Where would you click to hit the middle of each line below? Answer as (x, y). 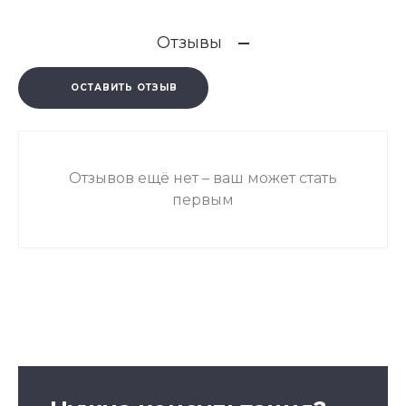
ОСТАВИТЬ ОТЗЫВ (125, 88)
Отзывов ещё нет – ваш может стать (203, 179)
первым (203, 200)
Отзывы (189, 43)
